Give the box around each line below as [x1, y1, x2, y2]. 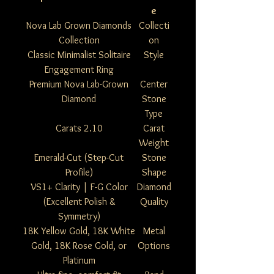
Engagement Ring [44, 64, 114, 76]
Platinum [62, 254, 95, 267]
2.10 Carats [83, 122, 103, 135]
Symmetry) [57, 210, 100, 223]
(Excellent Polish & [42, 196, 116, 208]
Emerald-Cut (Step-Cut [34, 152, 124, 164]
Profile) [65, 166, 93, 179]
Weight [139, 137, 169, 149]
